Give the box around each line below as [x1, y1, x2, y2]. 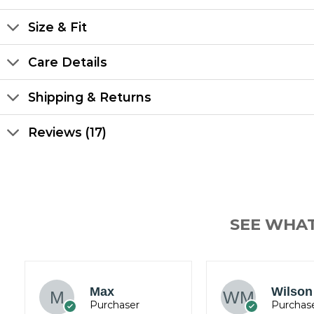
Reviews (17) [28, 124, 107, 139]
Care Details [28, 54, 108, 69]
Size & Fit [28, 19, 88, 34]
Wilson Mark [90, 284, 164, 299]
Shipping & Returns [28, 89, 152, 104]
